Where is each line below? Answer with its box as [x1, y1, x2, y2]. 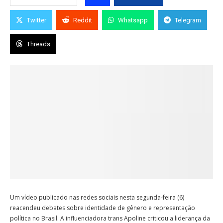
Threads [27, 40, 50, 48]
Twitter [27, 16, 46, 24]
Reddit [73, 16, 92, 24]
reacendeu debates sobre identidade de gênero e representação [10, 204, 195, 213]
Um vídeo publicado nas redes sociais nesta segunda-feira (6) [10, 193, 184, 202]
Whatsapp [118, 16, 148, 24]
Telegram [175, 16, 201, 24]
